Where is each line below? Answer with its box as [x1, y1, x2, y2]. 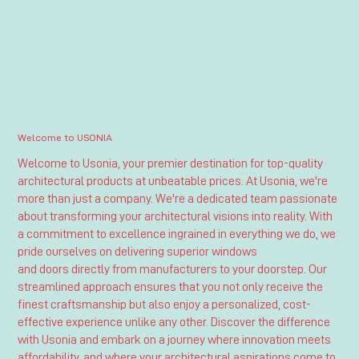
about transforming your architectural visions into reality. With [18, 209, 333, 223]
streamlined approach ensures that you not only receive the [18, 280, 324, 293]
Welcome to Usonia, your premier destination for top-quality [18, 156, 324, 170]
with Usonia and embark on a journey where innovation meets [18, 333, 332, 346]
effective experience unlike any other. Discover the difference [18, 315, 331, 329]
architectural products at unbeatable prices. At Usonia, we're [18, 174, 329, 188]
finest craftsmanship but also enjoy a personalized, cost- [18, 297, 312, 311]
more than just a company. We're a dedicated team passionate [18, 192, 338, 205]
